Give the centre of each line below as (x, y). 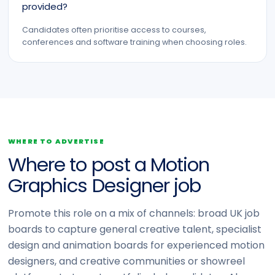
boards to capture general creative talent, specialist (135, 229)
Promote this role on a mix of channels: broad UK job (134, 213)
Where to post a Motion (109, 165)
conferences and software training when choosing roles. (134, 42)
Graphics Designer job (105, 185)
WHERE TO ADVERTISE (56, 141)
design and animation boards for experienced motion (136, 245)
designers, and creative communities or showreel (126, 261)
